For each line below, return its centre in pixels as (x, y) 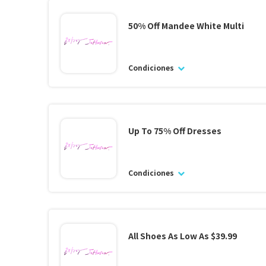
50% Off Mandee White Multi (186, 26)
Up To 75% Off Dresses (175, 131)
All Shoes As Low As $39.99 (182, 236)
